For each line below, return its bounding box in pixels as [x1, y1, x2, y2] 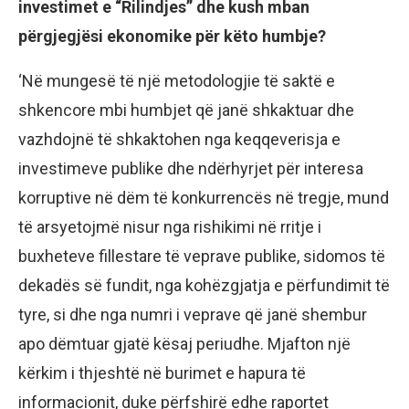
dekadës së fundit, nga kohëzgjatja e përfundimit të [18, 276, 390, 296]
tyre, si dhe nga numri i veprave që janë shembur [18, 305, 367, 325]
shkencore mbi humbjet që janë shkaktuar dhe [18, 100, 354, 121]
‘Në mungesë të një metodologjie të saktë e [18, 71, 335, 91]
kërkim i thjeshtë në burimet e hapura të [18, 363, 306, 383]
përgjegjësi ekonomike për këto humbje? [18, 26, 326, 47]
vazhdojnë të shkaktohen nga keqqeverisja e [18, 130, 341, 150]
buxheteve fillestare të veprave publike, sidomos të [18, 246, 385, 267]
